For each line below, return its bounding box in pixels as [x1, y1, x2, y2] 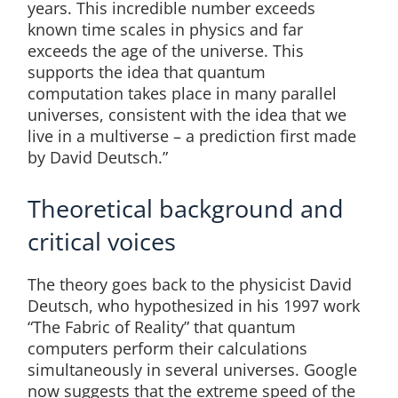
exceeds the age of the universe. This [27, 40, 304, 62]
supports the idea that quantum [27, 61, 266, 84]
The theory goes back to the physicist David [27, 274, 352, 296]
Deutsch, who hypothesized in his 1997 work [27, 295, 360, 317]
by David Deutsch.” [27, 147, 168, 169]
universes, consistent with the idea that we [27, 104, 346, 126]
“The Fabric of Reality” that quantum [27, 316, 296, 338]
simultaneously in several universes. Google [27, 359, 357, 381]
